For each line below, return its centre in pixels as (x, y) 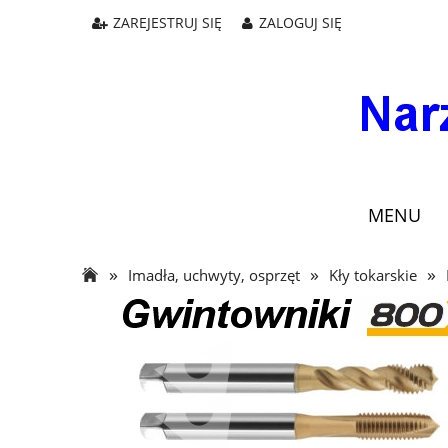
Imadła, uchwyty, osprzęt (214, 274)
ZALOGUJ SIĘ (300, 23)
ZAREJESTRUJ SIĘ (167, 23)
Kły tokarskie (373, 274)
